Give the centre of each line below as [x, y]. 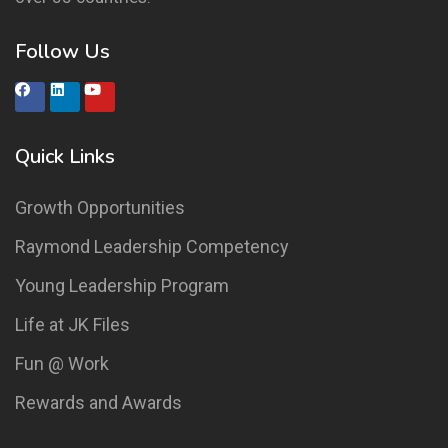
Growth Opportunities [100, 208]
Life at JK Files [72, 325]
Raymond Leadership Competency [152, 247]
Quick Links [65, 157]
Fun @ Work [62, 364]
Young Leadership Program [122, 286]
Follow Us [62, 52]
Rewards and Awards [98, 403]
